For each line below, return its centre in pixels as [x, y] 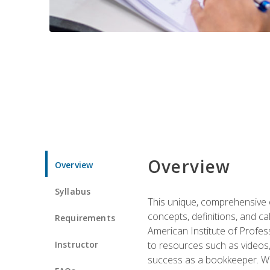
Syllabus [73, 191]
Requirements [85, 218]
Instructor [77, 244]
